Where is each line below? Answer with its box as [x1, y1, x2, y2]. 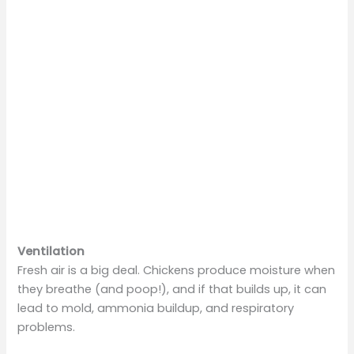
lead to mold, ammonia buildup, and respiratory [17, 300, 295, 317]
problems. [17, 319, 76, 336]
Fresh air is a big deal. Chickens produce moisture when [17, 262, 336, 279]
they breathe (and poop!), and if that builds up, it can [17, 281, 327, 298]
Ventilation [17, 243, 85, 260]
